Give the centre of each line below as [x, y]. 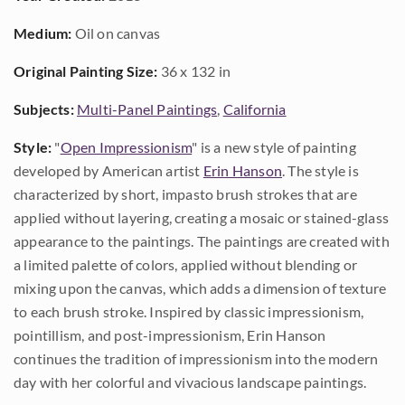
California [254, 109]
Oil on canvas [116, 33]
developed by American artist [108, 170]
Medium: [43, 33]
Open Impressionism [126, 147]
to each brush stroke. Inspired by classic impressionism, [189, 311]
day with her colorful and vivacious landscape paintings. [190, 382]
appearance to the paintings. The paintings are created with [202, 241]
